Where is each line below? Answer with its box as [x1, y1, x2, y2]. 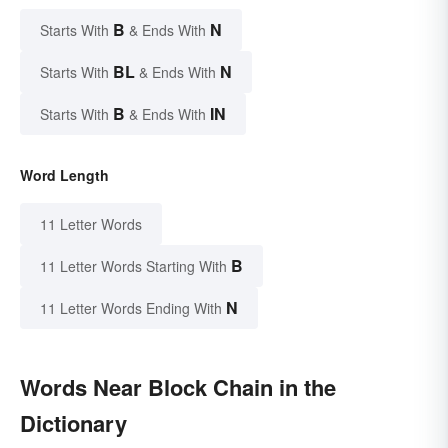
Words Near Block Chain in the [20, 370, 336, 403]
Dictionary [20, 406, 127, 439]
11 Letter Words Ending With [40, 297, 222, 318]
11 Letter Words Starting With [40, 255, 227, 276]
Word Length [20, 164, 109, 185]
